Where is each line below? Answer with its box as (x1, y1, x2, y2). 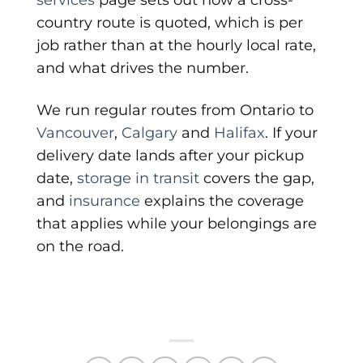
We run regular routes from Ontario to (36, 100, 314, 119)
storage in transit (77, 168, 199, 187)
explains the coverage (140, 190, 304, 210)
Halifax (214, 122, 265, 142)
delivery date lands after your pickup (36, 145, 304, 164)
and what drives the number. (36, 58, 249, 78)
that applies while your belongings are (36, 213, 317, 233)
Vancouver (36, 122, 114, 142)
